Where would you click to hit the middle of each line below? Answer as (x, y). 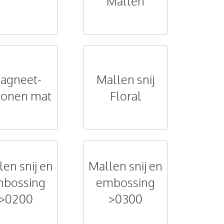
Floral (125, 96)
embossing (126, 182)
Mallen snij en (126, 166)
